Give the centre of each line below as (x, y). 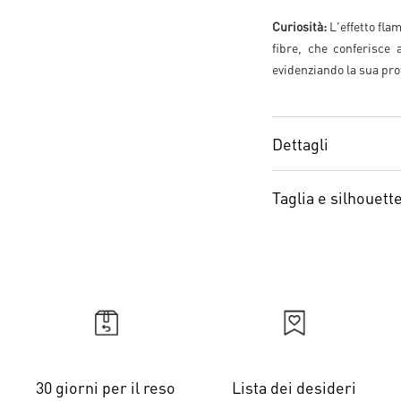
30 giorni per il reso (106, 387)
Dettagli (300, 144)
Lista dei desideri (294, 387)
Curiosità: (299, 26)
